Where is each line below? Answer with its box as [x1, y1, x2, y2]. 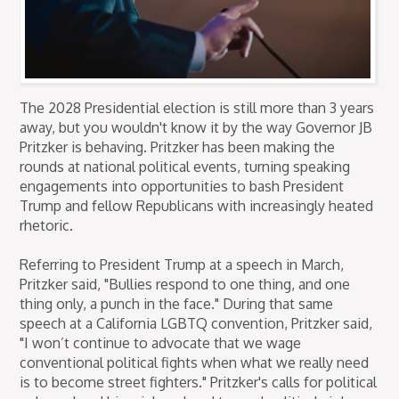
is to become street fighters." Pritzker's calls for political [20, 372, 378, 391]
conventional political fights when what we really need [20, 353, 370, 371]
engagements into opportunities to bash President [20, 176, 345, 195]
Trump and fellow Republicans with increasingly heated [20, 196, 374, 215]
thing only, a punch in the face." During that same [20, 294, 334, 313]
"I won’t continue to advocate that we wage [20, 333, 302, 352]
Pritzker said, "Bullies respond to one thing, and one [20, 274, 351, 293]
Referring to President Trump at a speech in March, [20, 255, 345, 273]
